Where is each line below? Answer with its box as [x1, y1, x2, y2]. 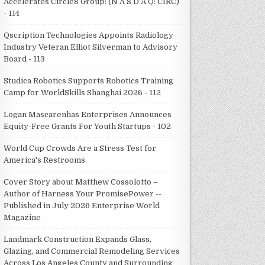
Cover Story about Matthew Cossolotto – [4, 177, 159, 186]
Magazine [4, 212, 41, 222]
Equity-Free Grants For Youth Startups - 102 [4, 121, 172, 131]
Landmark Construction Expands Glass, [4, 234, 152, 244]
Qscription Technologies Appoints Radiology [4, 30, 174, 40]
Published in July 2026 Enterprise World [4, 201, 160, 210]
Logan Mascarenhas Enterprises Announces [4, 109, 172, 119]
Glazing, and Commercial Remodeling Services [4, 246, 180, 256]
